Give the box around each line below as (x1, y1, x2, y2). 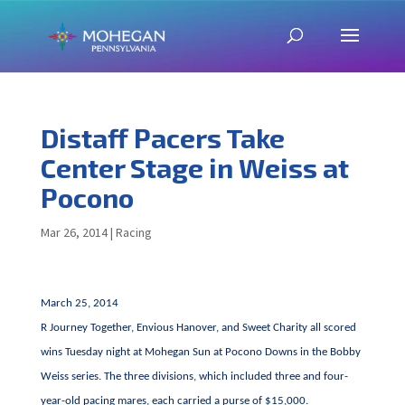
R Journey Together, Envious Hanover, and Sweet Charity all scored (40, 322, 356, 334)
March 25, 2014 (40, 297, 118, 309)
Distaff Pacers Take (40, 121, 285, 154)
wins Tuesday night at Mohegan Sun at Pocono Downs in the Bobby (40, 346, 361, 358)
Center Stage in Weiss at (40, 151, 349, 184)
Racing (115, 224, 152, 240)
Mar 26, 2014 (40, 224, 108, 240)
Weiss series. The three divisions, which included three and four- (40, 371, 348, 382)
